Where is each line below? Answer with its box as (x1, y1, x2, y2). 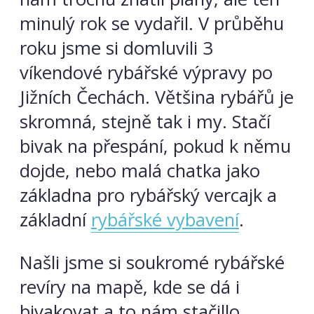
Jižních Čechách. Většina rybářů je (20, 85, 294, 110)
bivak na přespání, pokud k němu (20, 134, 291, 159)
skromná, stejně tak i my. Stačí (20, 109, 271, 135)
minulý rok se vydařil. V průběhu (20, 11, 284, 36)
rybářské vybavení (91, 207, 239, 233)
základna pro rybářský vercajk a (20, 183, 277, 208)
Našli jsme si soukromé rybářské (20, 250, 285, 275)
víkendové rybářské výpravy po (20, 60, 273, 86)
